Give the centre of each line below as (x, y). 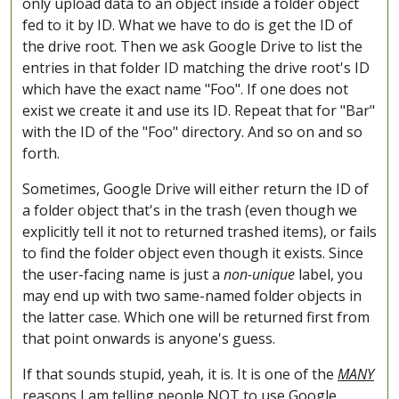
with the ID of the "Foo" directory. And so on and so (192, 132)
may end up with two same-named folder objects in (192, 296)
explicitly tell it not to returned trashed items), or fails (199, 232)
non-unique (259, 275)
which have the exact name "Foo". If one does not (185, 90)
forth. (41, 154)
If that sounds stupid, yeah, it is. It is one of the (180, 375)
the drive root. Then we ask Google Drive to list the (192, 47)
